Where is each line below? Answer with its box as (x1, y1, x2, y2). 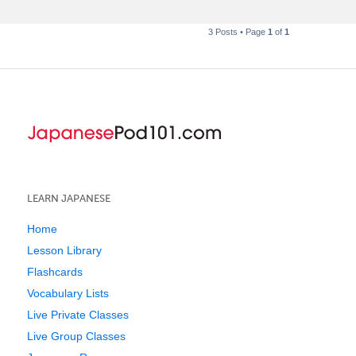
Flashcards (27, 265, 83, 278)
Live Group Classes (27, 329, 126, 342)
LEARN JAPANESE (27, 192, 110, 204)
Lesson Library (27, 243, 102, 257)
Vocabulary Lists (27, 286, 109, 300)
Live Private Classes (27, 308, 129, 321)
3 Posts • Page (207, 26, 268, 37)
